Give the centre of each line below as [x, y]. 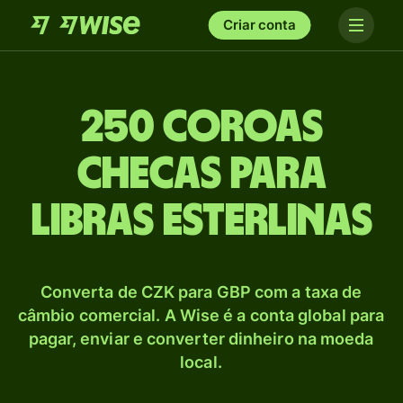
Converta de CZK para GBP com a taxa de [201, 292]
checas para [201, 175]
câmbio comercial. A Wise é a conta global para [201, 315]
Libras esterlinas [201, 221]
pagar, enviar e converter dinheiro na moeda [201, 339]
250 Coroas [201, 128]
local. [201, 362]
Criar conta [260, 25]
